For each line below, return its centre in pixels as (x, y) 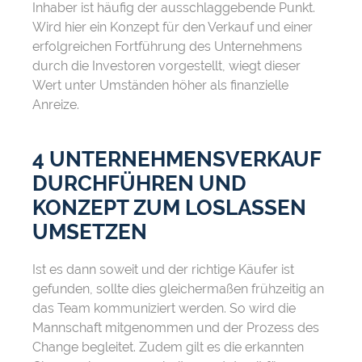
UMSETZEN (90, 232)
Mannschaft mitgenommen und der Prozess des (176, 328)
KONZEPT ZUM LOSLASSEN (169, 208)
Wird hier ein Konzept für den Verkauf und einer (173, 27)
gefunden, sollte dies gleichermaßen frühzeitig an (178, 289)
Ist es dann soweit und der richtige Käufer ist (163, 270)
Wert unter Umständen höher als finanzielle (160, 86)
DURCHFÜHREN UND (139, 184)
